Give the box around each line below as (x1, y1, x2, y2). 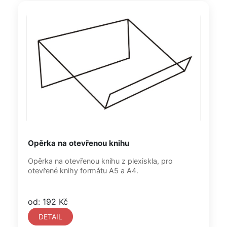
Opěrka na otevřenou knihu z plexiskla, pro (28, 157, 173, 165)
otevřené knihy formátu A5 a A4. (28, 166, 138, 175)
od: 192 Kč (28, 197, 68, 207)
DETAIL (39, 212, 62, 221)
